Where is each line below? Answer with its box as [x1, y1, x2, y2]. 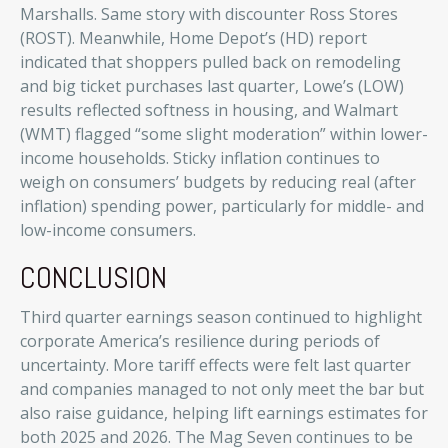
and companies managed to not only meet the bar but [20, 378, 424, 400]
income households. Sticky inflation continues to [20, 147, 380, 169]
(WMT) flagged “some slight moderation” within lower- [20, 123, 428, 145]
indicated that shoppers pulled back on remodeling [20, 51, 401, 73]
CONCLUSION [20, 259, 167, 297]
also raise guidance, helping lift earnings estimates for [20, 402, 428, 424]
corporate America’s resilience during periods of [20, 330, 380, 352]
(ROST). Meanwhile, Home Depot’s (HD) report [20, 27, 367, 49]
